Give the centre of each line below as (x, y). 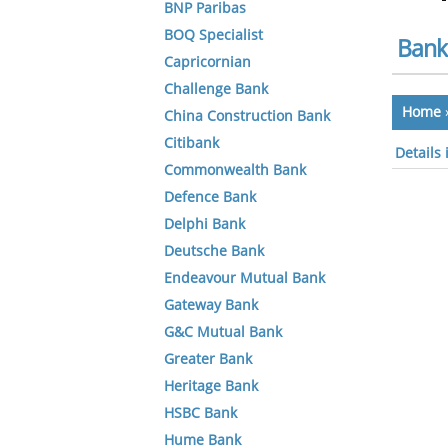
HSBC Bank (200, 413)
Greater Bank (208, 359)
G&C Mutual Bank (223, 332)
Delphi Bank (204, 224)
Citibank (191, 143)
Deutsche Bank (214, 251)
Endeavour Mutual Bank (244, 278)
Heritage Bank (211, 386)
